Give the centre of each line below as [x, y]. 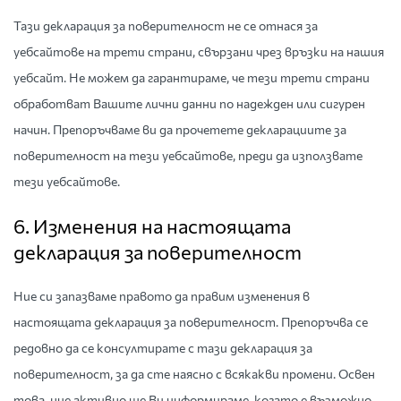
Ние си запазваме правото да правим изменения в [162, 296]
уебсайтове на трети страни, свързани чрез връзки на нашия [199, 51]
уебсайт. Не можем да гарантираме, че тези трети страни [192, 77]
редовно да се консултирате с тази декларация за [163, 348]
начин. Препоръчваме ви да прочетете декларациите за [180, 129]
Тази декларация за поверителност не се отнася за [166, 26]
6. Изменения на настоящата [152, 226]
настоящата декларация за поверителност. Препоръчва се [191, 322]
